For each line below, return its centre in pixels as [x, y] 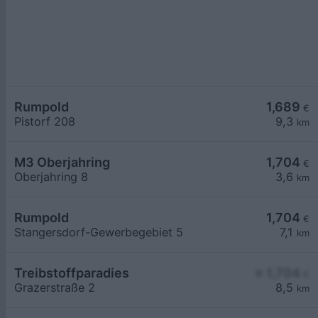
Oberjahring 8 [51, 177]
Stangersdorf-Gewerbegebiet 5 [99, 232]
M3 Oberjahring [62, 163]
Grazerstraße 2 [55, 288]
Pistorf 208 [45, 122]
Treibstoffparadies [72, 273]
